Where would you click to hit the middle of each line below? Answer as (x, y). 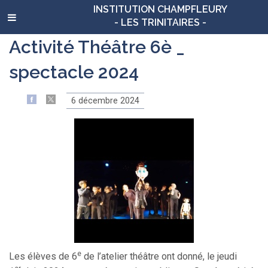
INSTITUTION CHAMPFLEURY (160, 9)
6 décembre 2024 (106, 100)
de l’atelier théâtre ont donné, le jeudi (159, 257)
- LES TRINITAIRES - (160, 22)
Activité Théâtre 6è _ (97, 47)
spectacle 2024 (74, 72)
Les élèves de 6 (43, 257)
